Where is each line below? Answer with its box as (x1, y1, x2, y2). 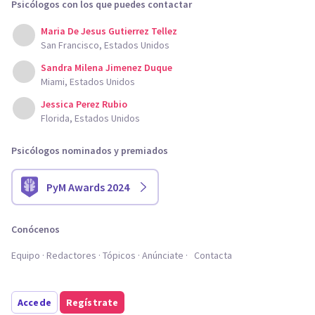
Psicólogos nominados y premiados (11, 144, 168, 157)
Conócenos (11, 223, 60, 236)
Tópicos (103, 249, 136, 262)
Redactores (46, 249, 96, 262)
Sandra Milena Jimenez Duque (41, 61, 172, 74)
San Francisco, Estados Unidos (41, 39, 169, 51)
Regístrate (65, 296, 119, 309)
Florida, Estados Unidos (41, 112, 140, 124)
